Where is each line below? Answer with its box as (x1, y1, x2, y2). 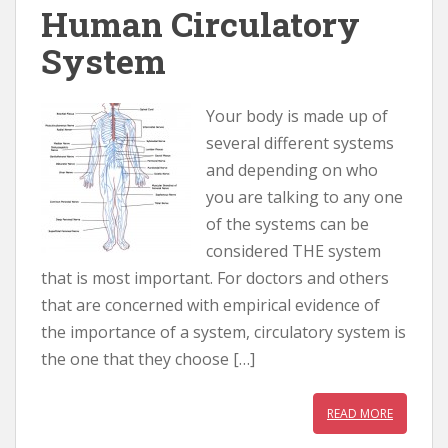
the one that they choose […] (41, 348, 255, 370)
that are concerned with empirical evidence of (41, 294, 380, 316)
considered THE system (206, 240, 381, 262)
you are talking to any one (206, 186, 403, 208)
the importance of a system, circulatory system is (41, 321, 406, 343)
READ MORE (327, 405, 393, 422)
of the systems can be (206, 213, 369, 235)
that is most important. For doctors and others (41, 267, 389, 289)
